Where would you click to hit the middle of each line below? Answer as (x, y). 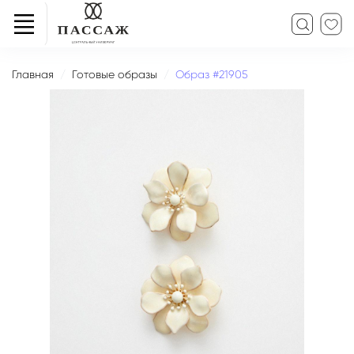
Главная (33, 74)
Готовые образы (115, 74)
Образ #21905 (212, 74)
